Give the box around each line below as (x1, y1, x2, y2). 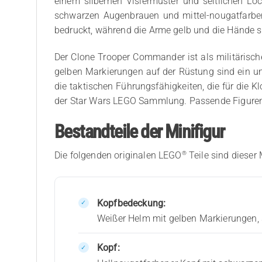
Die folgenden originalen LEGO (54, 150, 182, 161)
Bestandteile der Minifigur (54, 120, 225, 143)
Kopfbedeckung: (96, 197, 166, 209)
